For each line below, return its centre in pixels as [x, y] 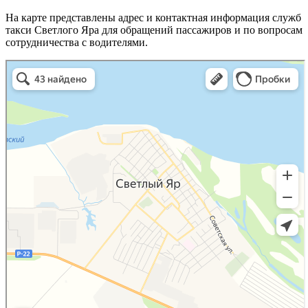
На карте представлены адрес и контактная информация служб [153, 18]
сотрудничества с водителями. [77, 43]
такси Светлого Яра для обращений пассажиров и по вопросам [154, 30]
